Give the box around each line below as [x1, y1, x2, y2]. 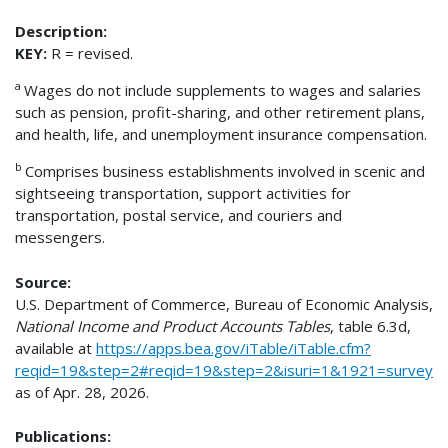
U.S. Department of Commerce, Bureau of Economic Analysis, [15, 293, 433, 314]
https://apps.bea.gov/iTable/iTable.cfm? [96, 337, 371, 358]
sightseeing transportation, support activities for [15, 183, 351, 204]
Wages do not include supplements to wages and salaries [24, 80, 421, 101]
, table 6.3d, [330, 315, 411, 336]
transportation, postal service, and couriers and [15, 205, 342, 226]
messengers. [15, 227, 105, 248]
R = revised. [47, 43, 133, 64]
